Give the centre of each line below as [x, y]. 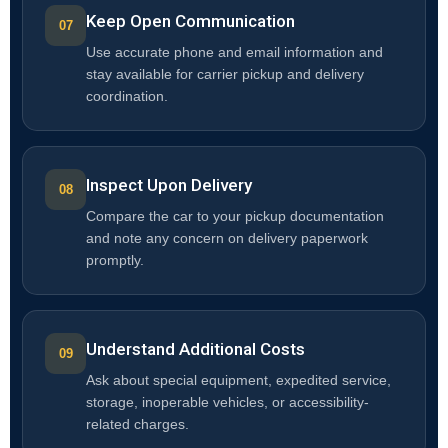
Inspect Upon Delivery [169, 185]
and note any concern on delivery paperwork [227, 239]
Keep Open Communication [190, 21]
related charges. [137, 425]
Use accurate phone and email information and [234, 53]
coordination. [127, 97]
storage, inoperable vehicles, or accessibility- [227, 403]
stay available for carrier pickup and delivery [225, 75]
